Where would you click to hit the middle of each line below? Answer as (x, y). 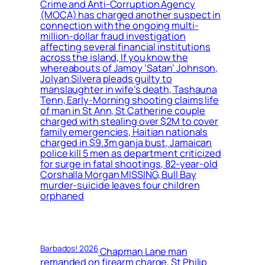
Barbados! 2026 (69, 248)
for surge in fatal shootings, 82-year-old (129, 164)
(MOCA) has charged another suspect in (131, 15)
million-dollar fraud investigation (113, 36)
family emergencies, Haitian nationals (124, 132)
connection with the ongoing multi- (119, 26)
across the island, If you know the (114, 58)
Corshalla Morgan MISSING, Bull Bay (118, 175)
